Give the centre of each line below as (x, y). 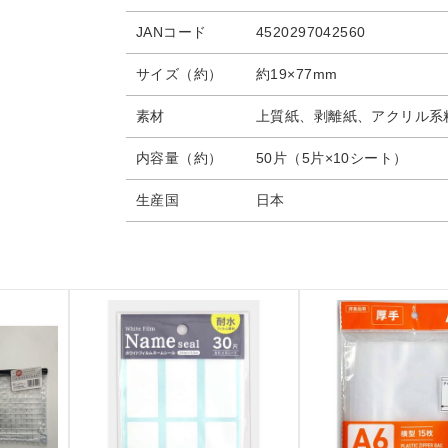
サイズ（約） (179, 74)
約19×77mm (297, 74)
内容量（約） (179, 158)
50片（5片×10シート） (332, 158)
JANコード (171, 32)
